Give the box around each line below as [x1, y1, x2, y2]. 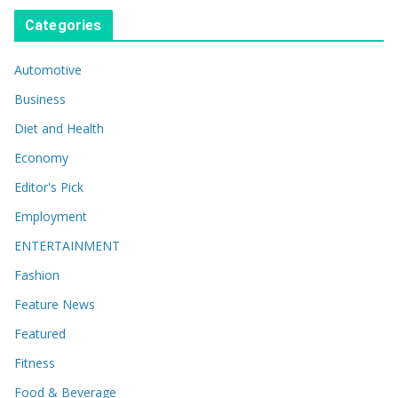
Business [14, 91, 66, 107]
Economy [14, 149, 68, 166]
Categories [25, 17, 102, 34]
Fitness [14, 354, 55, 371]
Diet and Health [14, 120, 104, 137]
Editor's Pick [14, 179, 84, 195]
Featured [14, 325, 66, 342]
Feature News [14, 296, 95, 313]
